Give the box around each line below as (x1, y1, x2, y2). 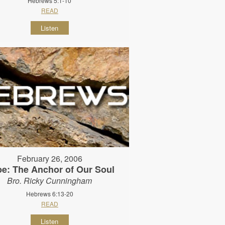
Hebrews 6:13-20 (26, 189, 73, 198)
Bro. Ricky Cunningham (7, 174, 92, 186)
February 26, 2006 (17, 152, 82, 164)
